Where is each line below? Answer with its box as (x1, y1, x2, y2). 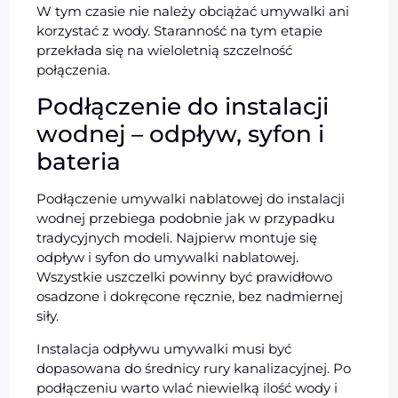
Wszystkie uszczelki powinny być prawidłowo (36, 268, 333, 286)
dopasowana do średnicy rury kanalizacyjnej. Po (36, 360, 352, 378)
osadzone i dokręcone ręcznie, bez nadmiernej (36, 288, 344, 306)
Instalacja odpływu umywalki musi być (36, 340, 292, 358)
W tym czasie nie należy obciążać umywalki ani (36, 3, 350, 20)
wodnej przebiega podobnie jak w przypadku (36, 210, 336, 227)
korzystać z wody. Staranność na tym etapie (36, 22, 323, 40)
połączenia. (36, 61, 111, 79)
